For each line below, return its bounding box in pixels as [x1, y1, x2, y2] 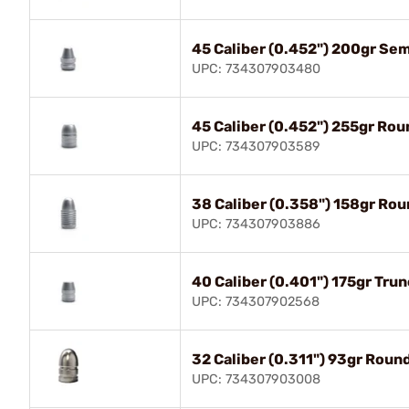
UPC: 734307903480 [192, 60, 320, 77]
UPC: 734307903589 [192, 138, 320, 154]
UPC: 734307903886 [192, 215, 320, 232]
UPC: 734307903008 [192, 371, 320, 387]
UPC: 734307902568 [192, 293, 320, 309]
